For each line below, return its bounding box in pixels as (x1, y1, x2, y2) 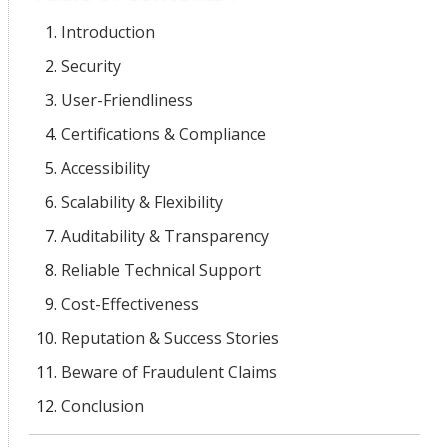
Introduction (61, 20, 155, 43)
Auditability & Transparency (61, 224, 269, 247)
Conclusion (61, 394, 144, 417)
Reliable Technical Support (61, 258, 261, 281)
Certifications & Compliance (61, 122, 266, 145)
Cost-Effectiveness (61, 292, 199, 315)
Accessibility (61, 156, 150, 179)
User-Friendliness (61, 88, 193, 111)
